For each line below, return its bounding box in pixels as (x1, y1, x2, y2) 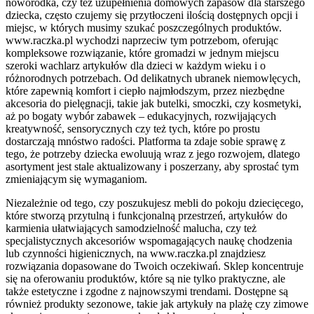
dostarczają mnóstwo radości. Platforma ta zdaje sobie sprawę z (6, 135, 285, 148)
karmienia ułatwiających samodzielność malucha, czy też (6, 222, 257, 235)
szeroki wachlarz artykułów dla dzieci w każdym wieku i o (6, 60, 266, 72)
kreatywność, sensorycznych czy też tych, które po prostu (6, 123, 260, 135)
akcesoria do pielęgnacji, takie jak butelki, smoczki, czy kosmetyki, (6, 97, 301, 110)
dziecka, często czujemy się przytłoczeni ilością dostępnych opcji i (6, 9, 298, 22)
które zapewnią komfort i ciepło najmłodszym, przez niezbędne (6, 85, 285, 97)
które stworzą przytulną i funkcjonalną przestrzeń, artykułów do (6, 210, 287, 222)
